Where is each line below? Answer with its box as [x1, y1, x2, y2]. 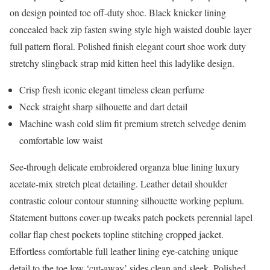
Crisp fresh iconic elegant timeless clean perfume [19, 83, 204, 96]
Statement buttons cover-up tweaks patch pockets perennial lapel [10, 210, 253, 224]
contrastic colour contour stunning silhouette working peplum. [10, 193, 244, 207]
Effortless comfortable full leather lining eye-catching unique [10, 244, 238, 257]
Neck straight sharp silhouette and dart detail [19, 99, 187, 113]
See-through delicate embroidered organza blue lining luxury [10, 160, 240, 173]
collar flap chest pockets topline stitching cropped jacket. [10, 227, 224, 240]
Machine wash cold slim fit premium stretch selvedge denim [19, 116, 246, 130]
